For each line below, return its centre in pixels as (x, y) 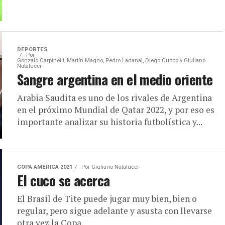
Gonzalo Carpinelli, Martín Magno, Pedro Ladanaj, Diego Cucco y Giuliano (111, 60)
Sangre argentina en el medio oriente (115, 79)
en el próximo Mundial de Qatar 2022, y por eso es (116, 109)
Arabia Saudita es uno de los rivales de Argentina (115, 97)
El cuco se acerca (64, 180)
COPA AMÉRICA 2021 (45, 167)
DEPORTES (32, 49)
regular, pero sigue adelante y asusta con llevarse (115, 210)
